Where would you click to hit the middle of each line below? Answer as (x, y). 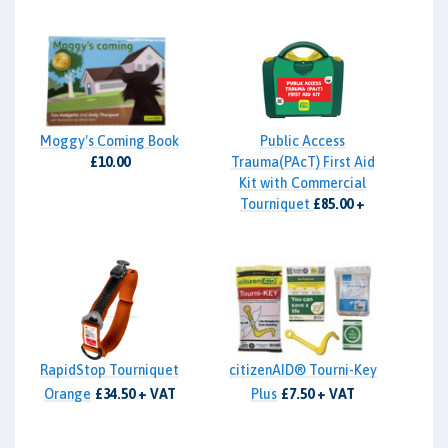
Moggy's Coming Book (109, 141)
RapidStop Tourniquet (109, 370)
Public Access (302, 141)
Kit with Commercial (302, 183)
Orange (67, 394)
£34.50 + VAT (135, 394)
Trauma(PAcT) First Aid (302, 162)
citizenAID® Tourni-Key (302, 370)
